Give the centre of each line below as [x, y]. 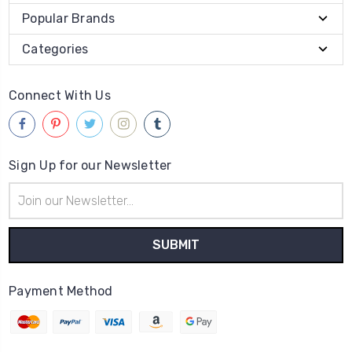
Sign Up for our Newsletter [90, 165]
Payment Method [61, 291]
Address [29, 207]
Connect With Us [60, 95]
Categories [55, 49]
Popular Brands [69, 18]
